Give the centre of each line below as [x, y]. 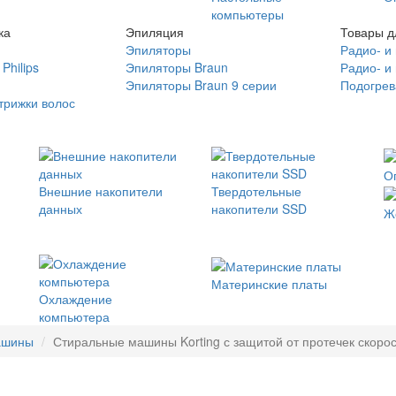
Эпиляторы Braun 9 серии [201, 85]
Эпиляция [154, 32]
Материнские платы [269, 283]
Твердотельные [256, 191]
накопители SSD [259, 209]
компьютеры [247, 14]
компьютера [74, 317]
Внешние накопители [101, 191]
